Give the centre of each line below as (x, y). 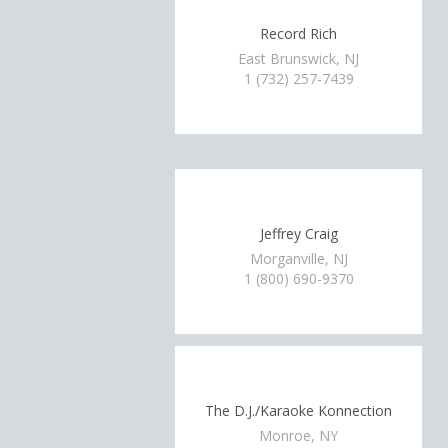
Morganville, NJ (298, 258)
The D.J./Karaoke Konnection (299, 410)
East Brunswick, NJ (299, 58)
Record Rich (299, 33)
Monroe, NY (299, 435)
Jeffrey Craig (298, 233)
